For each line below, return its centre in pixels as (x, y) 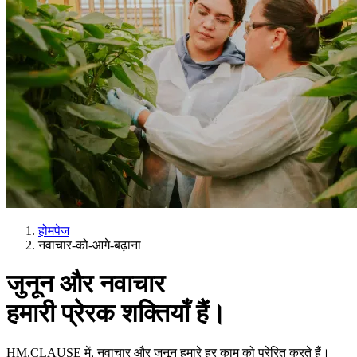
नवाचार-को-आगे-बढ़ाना (90, 245)
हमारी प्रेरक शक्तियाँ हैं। (116, 314)
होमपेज (54, 231)
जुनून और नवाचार (86, 284)
